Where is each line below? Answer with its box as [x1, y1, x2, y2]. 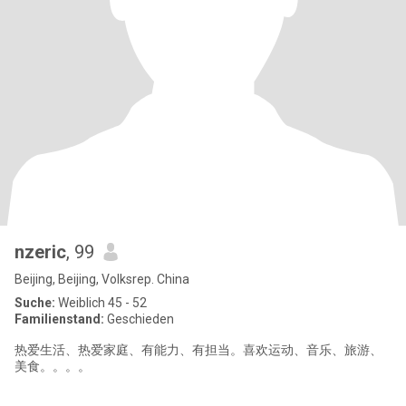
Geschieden [104, 312, 174, 326]
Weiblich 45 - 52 [55, 295, 147, 310]
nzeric [14, 241, 66, 263]
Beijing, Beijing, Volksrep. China [14, 272, 189, 286]
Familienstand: [14, 312, 104, 326]
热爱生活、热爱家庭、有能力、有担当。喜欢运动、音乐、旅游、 [14, 343, 382, 357]
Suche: [14, 295, 55, 310]
